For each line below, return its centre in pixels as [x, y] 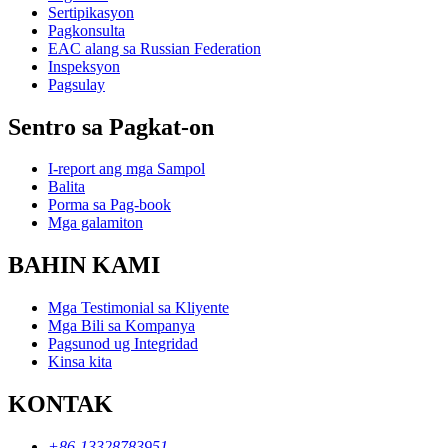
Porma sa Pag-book [109, 205]
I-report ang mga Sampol [126, 169]
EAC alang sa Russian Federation [154, 48]
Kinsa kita [80, 362]
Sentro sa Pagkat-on [111, 126]
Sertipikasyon [91, 12]
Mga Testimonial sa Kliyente [138, 308]
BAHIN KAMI [84, 265]
